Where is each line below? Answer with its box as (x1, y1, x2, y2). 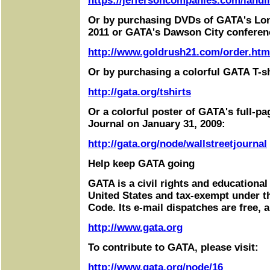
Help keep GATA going (88, 158, 195, 169)
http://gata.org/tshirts (88, 86, 191, 98)
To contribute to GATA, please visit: (88, 242, 259, 253)
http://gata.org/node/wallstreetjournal (88, 138, 267, 149)
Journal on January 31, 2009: (88, 118, 225, 130)
